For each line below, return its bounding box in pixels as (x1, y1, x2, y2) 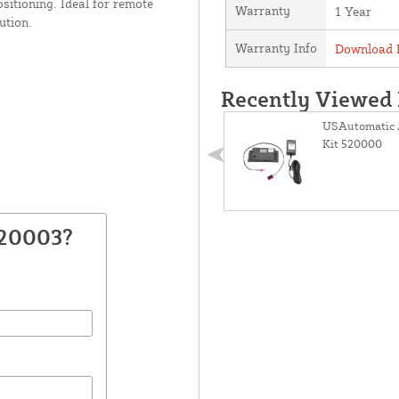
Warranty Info (234, 39, 317, 55)
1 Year (334, 3, 371, 19)
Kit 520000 (322, 135, 382, 151)
